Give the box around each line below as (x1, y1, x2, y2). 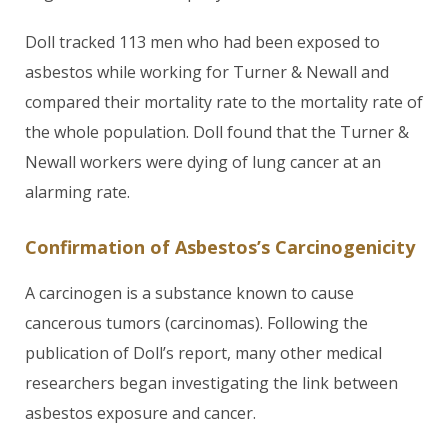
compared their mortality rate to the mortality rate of (25, 91, 423, 113)
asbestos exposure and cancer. (25, 402, 256, 424)
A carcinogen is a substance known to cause (25, 282, 354, 304)
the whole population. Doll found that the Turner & (25, 121, 409, 143)
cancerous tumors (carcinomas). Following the (25, 312, 368, 334)
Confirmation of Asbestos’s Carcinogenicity (25, 235, 415, 259)
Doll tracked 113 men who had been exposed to (25, 31, 380, 53)
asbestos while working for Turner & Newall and (25, 61, 389, 83)
